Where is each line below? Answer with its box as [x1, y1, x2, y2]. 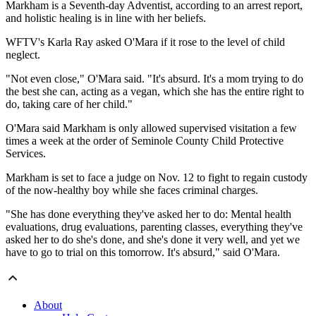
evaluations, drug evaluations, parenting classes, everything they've [6, 221, 303, 233]
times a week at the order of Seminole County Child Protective [6, 135, 284, 147]
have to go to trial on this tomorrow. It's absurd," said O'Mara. [6, 246, 280, 259]
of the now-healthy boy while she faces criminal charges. [6, 184, 258, 197]
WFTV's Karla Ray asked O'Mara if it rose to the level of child [6, 36, 285, 49]
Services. [6, 147, 46, 160]
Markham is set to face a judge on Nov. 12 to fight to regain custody [6, 171, 308, 184]
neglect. [6, 49, 40, 61]
